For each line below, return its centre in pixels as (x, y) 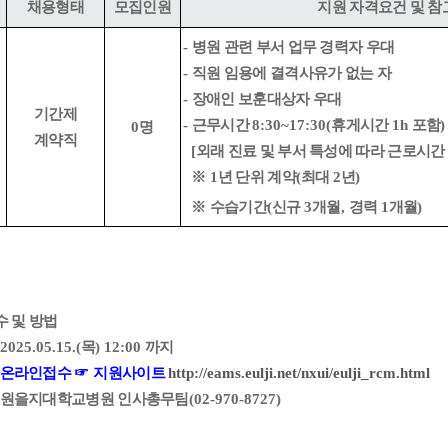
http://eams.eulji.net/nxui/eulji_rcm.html (299, 373)
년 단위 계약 (256, 177)
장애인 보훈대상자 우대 (266, 99)
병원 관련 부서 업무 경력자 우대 (293, 47)
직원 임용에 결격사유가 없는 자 (291, 73)
